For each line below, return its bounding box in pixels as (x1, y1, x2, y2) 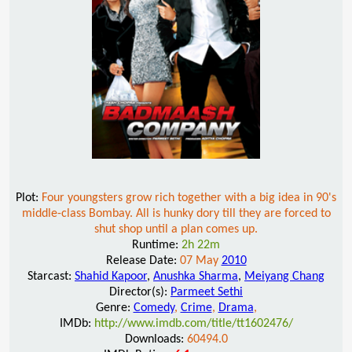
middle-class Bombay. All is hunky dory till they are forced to (21, 207, 331, 220)
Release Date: (105, 254, 180, 267)
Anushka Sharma (153, 269, 238, 283)
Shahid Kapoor (75, 269, 147, 283)
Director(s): (109, 285, 170, 299)
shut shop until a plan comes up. (94, 222, 258, 236)
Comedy (133, 301, 174, 314)
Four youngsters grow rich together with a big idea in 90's (42, 191, 336, 204)
